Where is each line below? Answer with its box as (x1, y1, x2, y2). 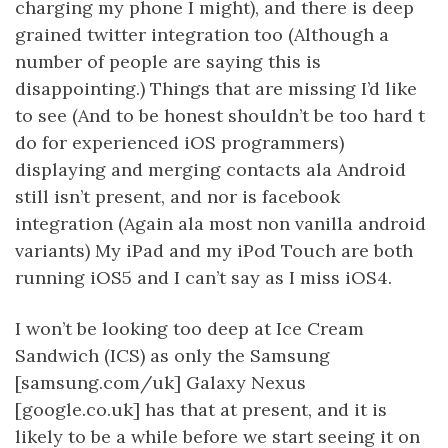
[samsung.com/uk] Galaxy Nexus (15, 371, 306, 394)
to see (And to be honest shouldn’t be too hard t (15, 104, 425, 127)
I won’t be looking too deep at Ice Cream (15, 317, 364, 340)
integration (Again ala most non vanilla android (15, 212, 426, 235)
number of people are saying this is (15, 50, 321, 73)
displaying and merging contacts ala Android (15, 158, 406, 181)
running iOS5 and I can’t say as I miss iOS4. (15, 266, 392, 289)
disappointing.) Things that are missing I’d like (15, 77, 417, 100)
